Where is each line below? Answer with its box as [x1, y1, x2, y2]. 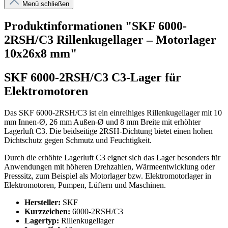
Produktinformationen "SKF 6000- [4, 19, 187, 33]
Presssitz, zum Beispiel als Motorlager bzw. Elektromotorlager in [4, 171, 211, 180]
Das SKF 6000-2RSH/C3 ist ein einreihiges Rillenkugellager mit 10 [4, 108, 222, 117]
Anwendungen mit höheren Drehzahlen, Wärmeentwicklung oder [4, 162, 215, 171]
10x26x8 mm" [4, 47, 77, 61]
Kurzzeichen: [24, 207, 70, 216]
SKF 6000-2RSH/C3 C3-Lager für [4, 71, 181, 84]
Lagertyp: [24, 216, 59, 225]
